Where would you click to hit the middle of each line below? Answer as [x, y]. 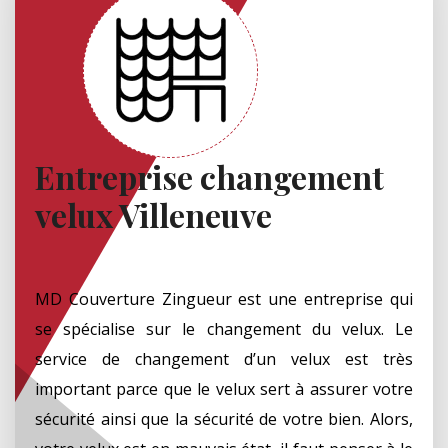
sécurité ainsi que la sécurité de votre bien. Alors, [224, 418]
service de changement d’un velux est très [224, 358]
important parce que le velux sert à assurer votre [224, 388]
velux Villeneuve [153, 214]
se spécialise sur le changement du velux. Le [224, 328]
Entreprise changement [209, 176]
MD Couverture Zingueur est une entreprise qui [224, 298]
